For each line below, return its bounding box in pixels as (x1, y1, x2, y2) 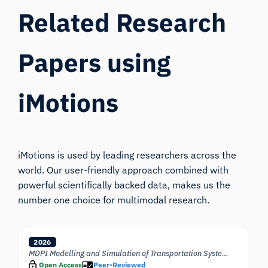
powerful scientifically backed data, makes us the (18, 179, 231, 191)
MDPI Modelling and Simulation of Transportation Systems (222, 248, 229, 258)
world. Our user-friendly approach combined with (18, 164, 229, 176)
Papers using (18, 46, 171, 80)
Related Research (18, 6, 227, 39)
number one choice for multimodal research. (18, 194, 210, 206)
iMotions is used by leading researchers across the (18, 149, 237, 162)
